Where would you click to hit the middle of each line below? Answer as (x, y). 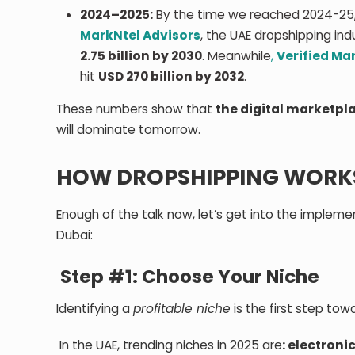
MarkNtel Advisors (141, 35)
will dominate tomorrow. (129, 129)
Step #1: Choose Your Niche (188, 276)
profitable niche (182, 308)
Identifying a (95, 308)
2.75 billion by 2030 (141, 55)
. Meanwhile (237, 55)
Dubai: (75, 235)
